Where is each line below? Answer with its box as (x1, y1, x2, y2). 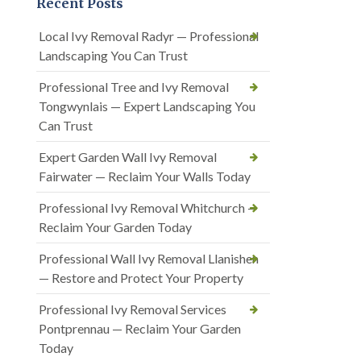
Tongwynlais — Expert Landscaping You (39, 98, 255, 114)
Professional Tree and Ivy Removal (39, 79, 229, 95)
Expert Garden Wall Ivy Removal (39, 149, 217, 165)
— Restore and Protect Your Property (39, 270, 243, 286)
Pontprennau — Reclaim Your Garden (39, 321, 241, 337)
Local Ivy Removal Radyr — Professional (39, 28, 259, 44)
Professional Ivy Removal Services (39, 301, 226, 317)
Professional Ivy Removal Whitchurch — (39, 200, 258, 216)
